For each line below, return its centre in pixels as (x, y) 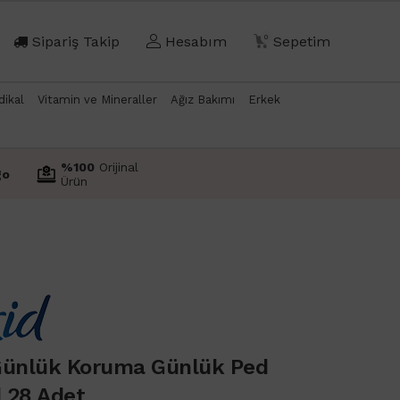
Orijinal (117, 167)
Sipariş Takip (76, 42)
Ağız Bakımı (202, 99)
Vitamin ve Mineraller (97, 99)
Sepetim (302, 42)
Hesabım (196, 42)
